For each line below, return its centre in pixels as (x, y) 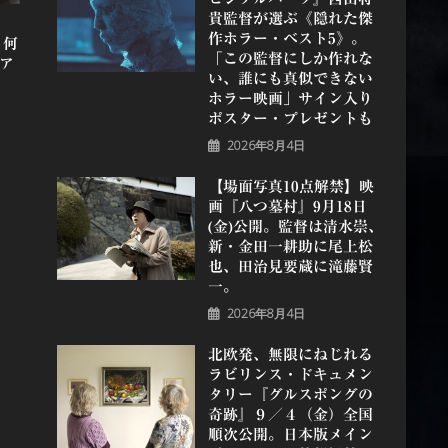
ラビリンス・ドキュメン (291, 374)
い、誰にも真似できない (291, 78)
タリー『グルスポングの (291, 394)
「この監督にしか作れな (291, 58)
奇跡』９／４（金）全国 (291, 414)
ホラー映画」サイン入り (291, 98)
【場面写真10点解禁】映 (291, 186)
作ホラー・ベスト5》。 (287, 38)
